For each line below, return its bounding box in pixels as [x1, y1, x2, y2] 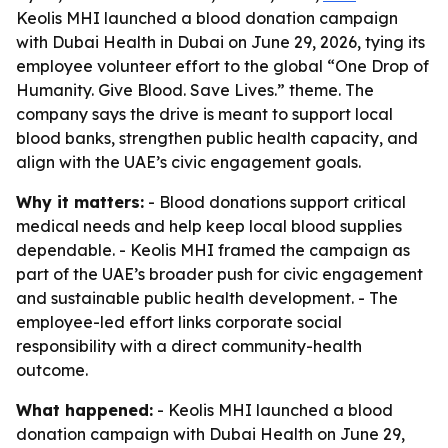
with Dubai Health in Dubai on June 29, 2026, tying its [16, 32, 425, 52]
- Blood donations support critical [144, 192, 406, 212]
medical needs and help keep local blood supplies [16, 216, 402, 236]
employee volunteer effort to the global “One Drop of [16, 56, 429, 76]
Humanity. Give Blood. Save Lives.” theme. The [16, 80, 374, 100]
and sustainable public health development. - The [16, 288, 398, 308]
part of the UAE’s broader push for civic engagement [16, 264, 423, 284]
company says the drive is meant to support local [16, 104, 393, 124]
